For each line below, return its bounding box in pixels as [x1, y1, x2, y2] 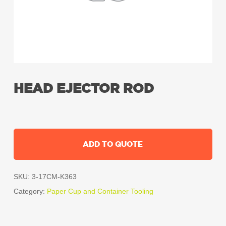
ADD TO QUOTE [83, 139, 143, 150]
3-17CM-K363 [31, 173, 77, 181]
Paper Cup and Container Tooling [46, 187, 153, 196]
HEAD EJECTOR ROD [13, 79, 154, 98]
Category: [13, 187, 47, 196]
